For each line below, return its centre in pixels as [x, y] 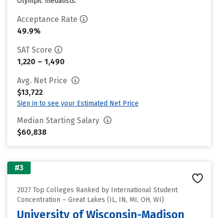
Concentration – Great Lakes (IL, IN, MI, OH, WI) [91, 200]
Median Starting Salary [59, 120]
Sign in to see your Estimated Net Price [78, 103]
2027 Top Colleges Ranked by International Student [97, 190]
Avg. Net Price [43, 81]
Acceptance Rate [47, 19]
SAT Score [35, 50]
